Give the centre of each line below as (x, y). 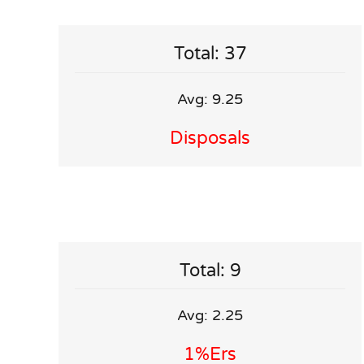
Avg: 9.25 (210, 99)
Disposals (210, 138)
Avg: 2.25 (210, 316)
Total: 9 (210, 270)
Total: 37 (210, 54)
